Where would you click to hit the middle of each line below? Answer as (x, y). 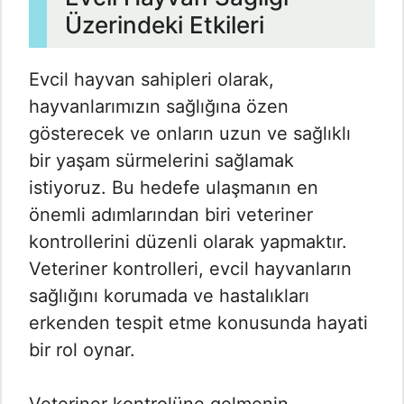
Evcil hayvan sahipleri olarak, (151, 80)
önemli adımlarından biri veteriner (171, 215)
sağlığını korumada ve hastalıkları (169, 296)
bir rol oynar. (82, 350)
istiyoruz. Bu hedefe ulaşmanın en (174, 188)
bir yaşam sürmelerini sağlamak (161, 161)
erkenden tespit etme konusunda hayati (198, 323)
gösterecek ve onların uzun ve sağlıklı (190, 134)
